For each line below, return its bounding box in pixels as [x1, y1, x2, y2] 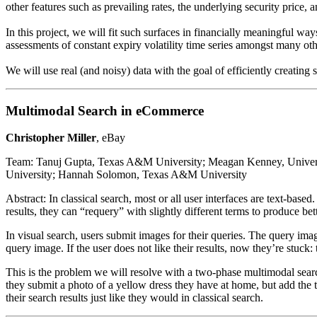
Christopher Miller [6, 132, 96, 144]
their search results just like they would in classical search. [6, 292, 263, 304]
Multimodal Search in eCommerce [6, 103, 204, 118]
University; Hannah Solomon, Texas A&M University [6, 168, 247, 181]
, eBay [96, 132, 125, 144]
